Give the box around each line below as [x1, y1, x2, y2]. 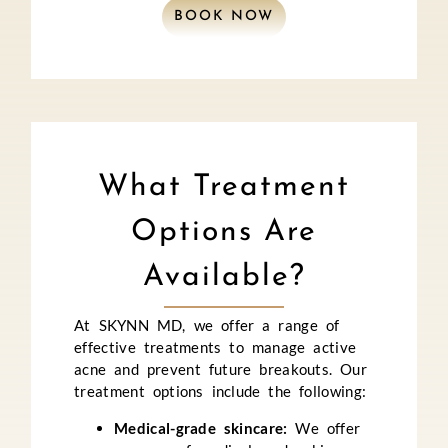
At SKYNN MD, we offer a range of [74, 316, 340, 335]
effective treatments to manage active [74, 338, 357, 357]
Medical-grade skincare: [114, 419, 288, 438]
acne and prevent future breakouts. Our [74, 360, 368, 379]
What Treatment [98, 172, 350, 204]
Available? [142, 262, 306, 294]
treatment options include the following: [74, 382, 367, 401]
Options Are [131, 217, 317, 249]
